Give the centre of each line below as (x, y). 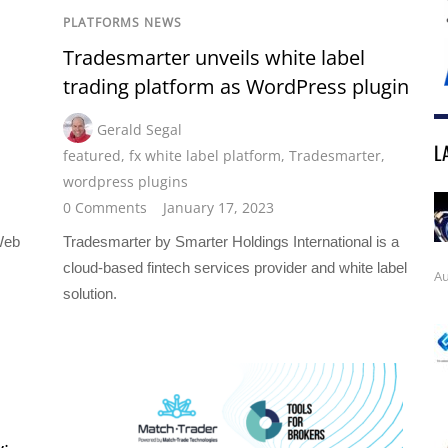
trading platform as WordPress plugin (236, 86)
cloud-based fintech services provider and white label (235, 267)
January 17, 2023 (219, 207)
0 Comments (105, 207)
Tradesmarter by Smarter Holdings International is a (231, 241)
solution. (90, 293)
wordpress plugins (126, 181)
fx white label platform (205, 155)
